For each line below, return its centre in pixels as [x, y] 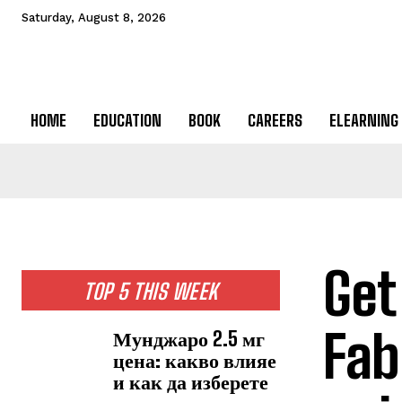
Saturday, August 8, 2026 [94, 17]
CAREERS [275, 121]
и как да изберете [191, 382]
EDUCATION [127, 121]
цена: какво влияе [195, 361]
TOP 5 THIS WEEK [151, 292]
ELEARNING [364, 121]
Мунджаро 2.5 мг [189, 339]
